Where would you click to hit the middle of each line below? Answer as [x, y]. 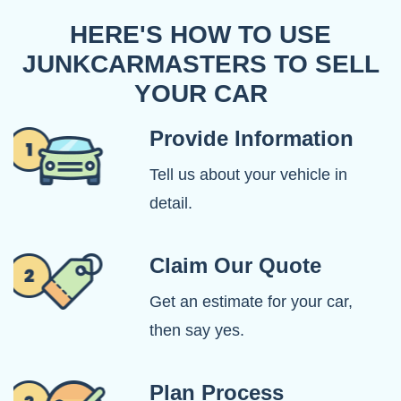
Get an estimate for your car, [251, 302]
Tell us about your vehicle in [248, 175]
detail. [171, 204]
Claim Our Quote [235, 266]
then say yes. [197, 331]
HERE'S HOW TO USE [200, 35]
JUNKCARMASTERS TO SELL [200, 64]
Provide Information [252, 139]
